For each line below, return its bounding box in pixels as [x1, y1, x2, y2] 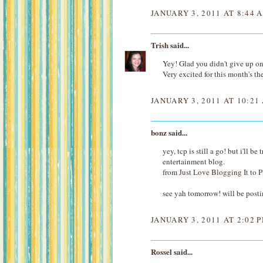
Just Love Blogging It [179, 166, 248, 177]
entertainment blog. [163, 156, 225, 167]
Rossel [151, 245, 172, 257]
